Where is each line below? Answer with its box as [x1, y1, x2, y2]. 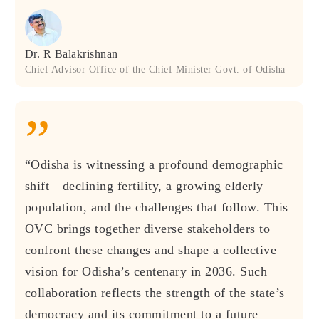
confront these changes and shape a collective [24, 242, 277, 257]
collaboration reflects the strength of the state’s [24, 285, 285, 300]
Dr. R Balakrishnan [24, 47, 118, 60]
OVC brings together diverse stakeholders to [24, 221, 271, 236]
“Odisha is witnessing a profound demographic [24, 157, 283, 172]
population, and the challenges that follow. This [24, 199, 288, 214]
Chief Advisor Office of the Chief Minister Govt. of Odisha [24, 63, 286, 75]
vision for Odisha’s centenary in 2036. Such [24, 263, 268, 278]
